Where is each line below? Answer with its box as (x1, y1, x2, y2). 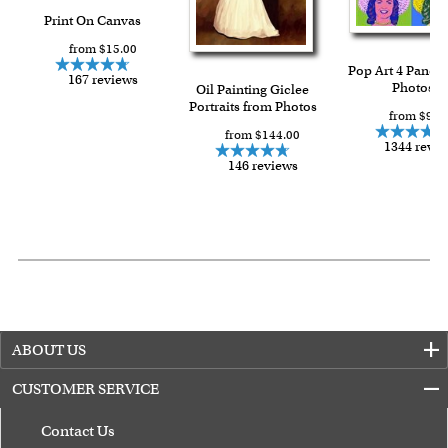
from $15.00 (68, 40, 137, 57)
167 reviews (67, 70, 138, 88)
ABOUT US (12, 339, 87, 360)
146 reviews (227, 157, 298, 175)
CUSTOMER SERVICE (12, 378, 160, 399)
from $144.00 (225, 127, 301, 144)
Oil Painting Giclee (196, 81, 310, 99)
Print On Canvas (44, 11, 142, 29)
